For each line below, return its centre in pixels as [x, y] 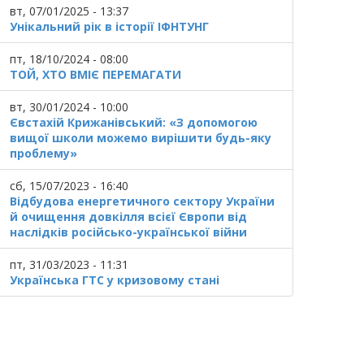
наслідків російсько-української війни [128, 232]
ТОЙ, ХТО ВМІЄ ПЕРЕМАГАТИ [95, 74]
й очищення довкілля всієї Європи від [128, 217]
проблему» [43, 153]
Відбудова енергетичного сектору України [142, 201]
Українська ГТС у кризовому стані [114, 280]
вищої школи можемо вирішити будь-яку [140, 138]
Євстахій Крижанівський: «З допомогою [133, 122]
